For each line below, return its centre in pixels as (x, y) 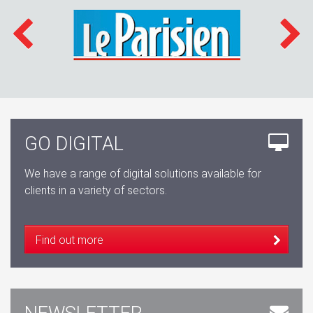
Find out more (70, 240)
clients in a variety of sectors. (96, 191)
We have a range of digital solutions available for (143, 174)
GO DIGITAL (74, 144)
